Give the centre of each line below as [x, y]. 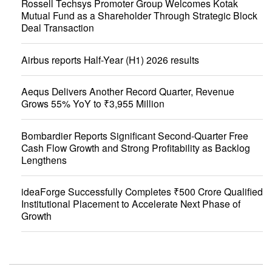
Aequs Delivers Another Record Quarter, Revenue [128, 91]
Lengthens [44, 159]
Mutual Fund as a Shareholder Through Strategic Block [139, 15]
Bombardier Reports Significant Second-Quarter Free [135, 135]
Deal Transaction [58, 28]
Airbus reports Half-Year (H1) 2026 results [110, 59]
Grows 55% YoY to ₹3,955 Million [93, 104]
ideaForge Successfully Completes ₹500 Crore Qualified [142, 192]
